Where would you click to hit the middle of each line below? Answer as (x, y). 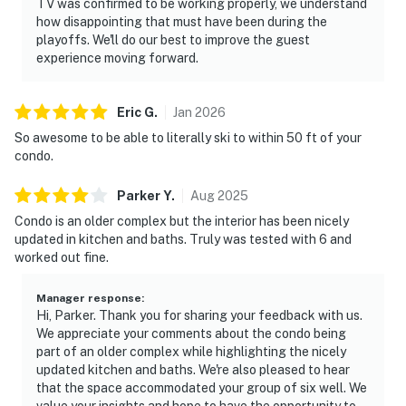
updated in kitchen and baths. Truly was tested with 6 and (183, 239)
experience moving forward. (117, 58)
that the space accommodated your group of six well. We (202, 387)
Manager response (89, 298)
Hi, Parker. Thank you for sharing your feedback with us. (199, 315)
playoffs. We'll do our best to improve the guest (173, 39)
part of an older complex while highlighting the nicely (191, 351)
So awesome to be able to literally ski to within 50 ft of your (188, 137)
